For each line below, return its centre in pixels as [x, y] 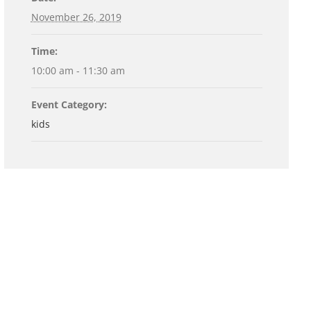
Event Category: [69, 105]
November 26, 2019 [76, 17]
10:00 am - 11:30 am [78, 71]
